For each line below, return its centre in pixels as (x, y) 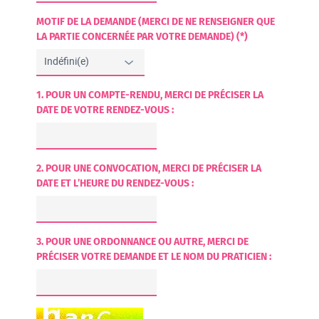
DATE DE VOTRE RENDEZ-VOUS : (105, 110)
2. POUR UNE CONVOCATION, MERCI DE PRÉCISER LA (149, 168)
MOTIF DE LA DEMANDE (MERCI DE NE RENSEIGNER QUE (156, 22)
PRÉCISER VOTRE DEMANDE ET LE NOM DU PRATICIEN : (154, 256)
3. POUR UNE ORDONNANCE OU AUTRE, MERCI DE (143, 241)
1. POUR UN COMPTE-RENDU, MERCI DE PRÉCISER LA (150, 95)
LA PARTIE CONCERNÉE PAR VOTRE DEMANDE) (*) (142, 37)
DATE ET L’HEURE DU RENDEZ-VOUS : (115, 183)
